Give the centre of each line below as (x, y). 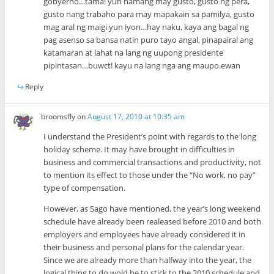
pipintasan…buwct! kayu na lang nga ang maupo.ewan (142, 66)
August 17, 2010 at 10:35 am (136, 116)
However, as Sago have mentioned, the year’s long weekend (152, 208)
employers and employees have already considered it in (145, 234)
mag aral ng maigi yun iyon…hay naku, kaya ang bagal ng (146, 27)
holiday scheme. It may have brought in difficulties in (139, 149)
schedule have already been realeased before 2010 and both (153, 221)
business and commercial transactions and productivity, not (153, 162)
